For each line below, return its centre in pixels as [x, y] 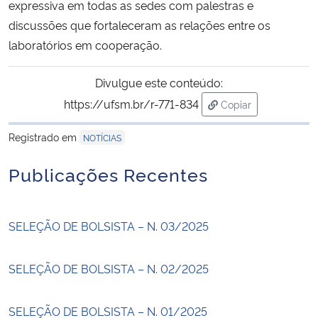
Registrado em [44, 136]
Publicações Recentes [108, 173]
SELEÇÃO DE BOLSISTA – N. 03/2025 [109, 225]
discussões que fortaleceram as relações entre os [139, 24]
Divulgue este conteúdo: [159, 82]
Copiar [236, 104]
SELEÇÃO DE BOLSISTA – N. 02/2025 [109, 268]
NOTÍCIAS [102, 137]
